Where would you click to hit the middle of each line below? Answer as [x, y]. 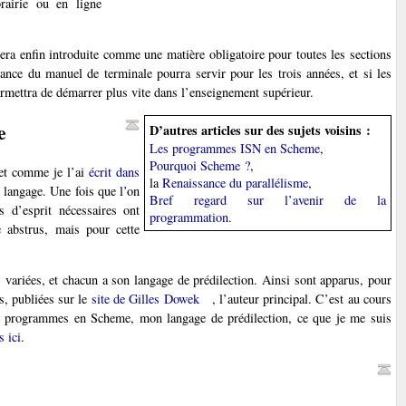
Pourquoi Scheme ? [200, 165]
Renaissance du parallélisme [236, 182]
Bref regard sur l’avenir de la [268, 199]
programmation [189, 217]
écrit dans [115, 172]
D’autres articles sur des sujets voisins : [261, 130]
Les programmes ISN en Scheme [235, 148]
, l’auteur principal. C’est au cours [301, 299]
